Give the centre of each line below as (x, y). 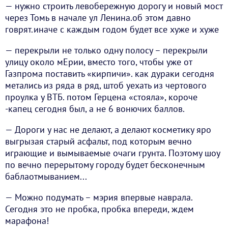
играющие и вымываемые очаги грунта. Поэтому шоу (112, 153)
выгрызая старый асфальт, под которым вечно (98, 141)
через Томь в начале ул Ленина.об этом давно (98, 18)
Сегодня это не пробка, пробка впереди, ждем (99, 209)
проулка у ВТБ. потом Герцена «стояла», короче (101, 97)
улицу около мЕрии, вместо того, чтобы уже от (98, 62)
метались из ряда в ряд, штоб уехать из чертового (106, 85)
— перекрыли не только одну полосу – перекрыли (106, 50)
